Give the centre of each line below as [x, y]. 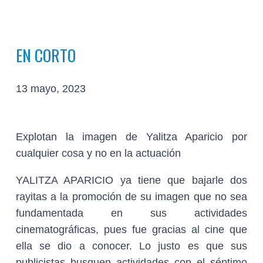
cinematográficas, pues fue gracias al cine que [131, 230]
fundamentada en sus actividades [131, 213]
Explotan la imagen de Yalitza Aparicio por [131, 137]
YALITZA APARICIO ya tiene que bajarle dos [131, 180]
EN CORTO [46, 55]
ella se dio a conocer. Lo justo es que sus [131, 246]
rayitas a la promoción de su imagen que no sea [131, 197]
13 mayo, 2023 [51, 89]
